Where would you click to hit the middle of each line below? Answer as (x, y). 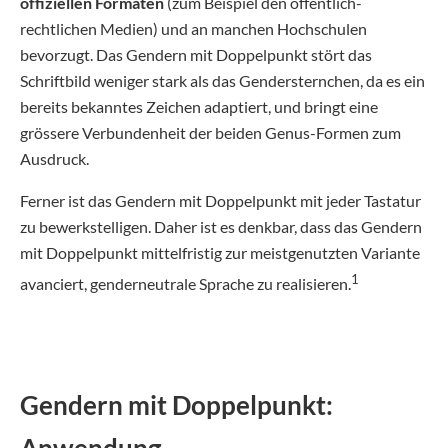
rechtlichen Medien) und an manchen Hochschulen (193, 28)
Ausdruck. (54, 158)
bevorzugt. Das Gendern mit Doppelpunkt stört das (196, 54)
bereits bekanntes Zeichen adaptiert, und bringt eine (199, 106)
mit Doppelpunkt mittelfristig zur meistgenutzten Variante (220, 252)
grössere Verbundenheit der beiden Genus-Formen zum (210, 132)
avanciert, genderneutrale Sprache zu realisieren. (185, 284)
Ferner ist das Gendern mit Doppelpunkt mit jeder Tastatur (220, 200)
